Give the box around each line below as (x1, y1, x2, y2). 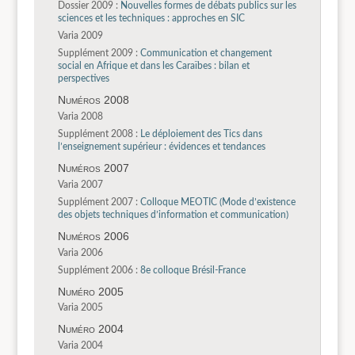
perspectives (57, 74, 109, 84)
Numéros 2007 (57, 162, 129, 175)
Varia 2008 (57, 112, 103, 122)
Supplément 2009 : (57, 48, 138, 59)
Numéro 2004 (57, 323, 124, 336)
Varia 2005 (57, 303, 103, 313)
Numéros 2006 (57, 229, 129, 242)
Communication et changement (137, 48, 272, 59)
